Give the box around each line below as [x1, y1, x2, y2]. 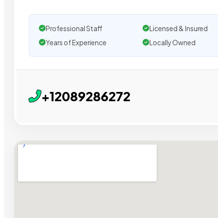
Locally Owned [149, 38, 196, 47]
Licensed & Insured [149, 24, 208, 33]
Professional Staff [46, 24, 102, 33]
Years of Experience [46, 38, 107, 47]
